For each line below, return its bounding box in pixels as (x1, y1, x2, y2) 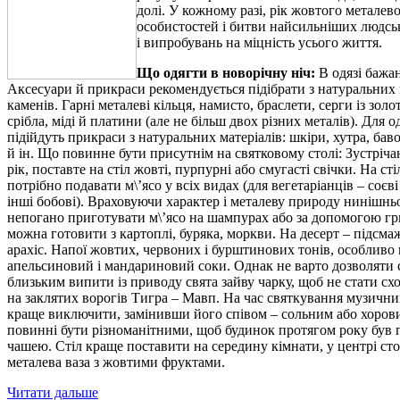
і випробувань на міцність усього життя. (137, 34, 382, 50)
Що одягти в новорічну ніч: (137, 64, 319, 80)
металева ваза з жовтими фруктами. (7, 354, 225, 370)
